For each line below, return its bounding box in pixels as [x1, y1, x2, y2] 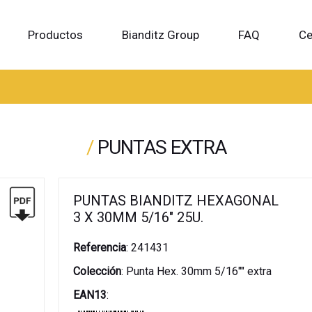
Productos [27, 28, 83, 42]
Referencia [73, 241, 127, 254]
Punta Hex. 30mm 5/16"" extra [123, 265, 272, 278]
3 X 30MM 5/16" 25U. [73, 209, 204, 226]
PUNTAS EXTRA [97, 136, 226, 159]
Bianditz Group [121, 28, 199, 42]
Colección [73, 265, 122, 278]
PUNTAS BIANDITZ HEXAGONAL [73, 192, 279, 209]
